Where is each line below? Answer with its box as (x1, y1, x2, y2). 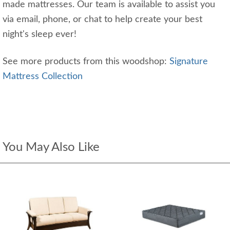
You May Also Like (3, 141, 100, 154)
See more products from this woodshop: (3, 56, 169, 66)
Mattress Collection (3, 71, 83, 81)
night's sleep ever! (3, 29, 76, 39)
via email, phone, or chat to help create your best (3, 14, 202, 24)
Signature (169, 56, 208, 66)
